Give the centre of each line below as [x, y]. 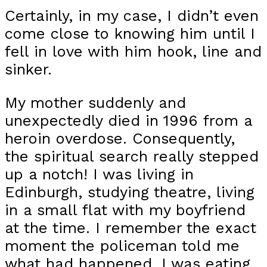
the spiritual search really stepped [132, 156]
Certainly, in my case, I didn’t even [132, 16]
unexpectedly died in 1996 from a [128, 120]
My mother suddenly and [95, 102]
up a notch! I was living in [99, 174]
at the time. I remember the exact [131, 227]
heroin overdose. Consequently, [120, 138]
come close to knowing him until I [130, 34]
